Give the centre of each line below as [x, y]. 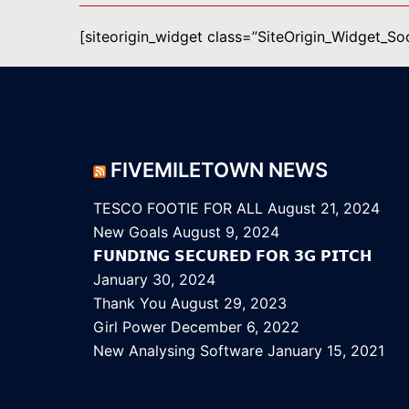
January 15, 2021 [326, 351]
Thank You [130, 303]
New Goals [131, 232]
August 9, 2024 [226, 232]
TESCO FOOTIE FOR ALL [178, 208]
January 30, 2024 [154, 279]
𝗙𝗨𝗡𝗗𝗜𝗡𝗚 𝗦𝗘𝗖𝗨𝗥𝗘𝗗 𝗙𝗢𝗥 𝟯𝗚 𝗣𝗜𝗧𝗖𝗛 [232, 256]
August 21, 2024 [324, 208]
